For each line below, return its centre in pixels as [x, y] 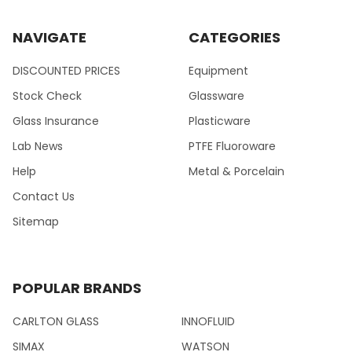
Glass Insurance [56, 121]
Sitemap [36, 222]
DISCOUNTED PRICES [66, 71]
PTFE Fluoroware [232, 147]
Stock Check [47, 96]
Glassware [216, 96]
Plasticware [220, 121]
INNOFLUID [208, 322]
